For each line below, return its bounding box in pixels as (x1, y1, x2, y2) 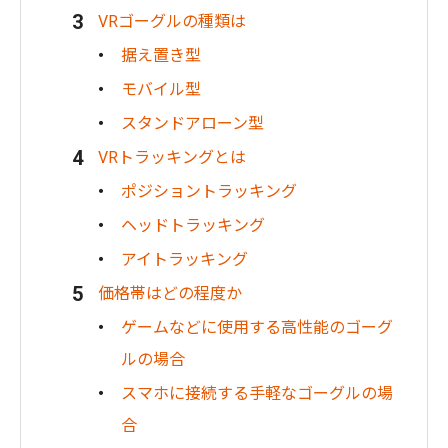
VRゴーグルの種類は (98, 11, 246, 31)
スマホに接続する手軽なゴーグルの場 (121, 383, 393, 403)
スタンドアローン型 (121, 113, 264, 133)
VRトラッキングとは (98, 147, 246, 167)
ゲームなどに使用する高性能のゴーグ (121, 317, 393, 337)
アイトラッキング (121, 249, 248, 269)
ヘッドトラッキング (121, 215, 265, 235)
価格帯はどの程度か (98, 283, 242, 303)
